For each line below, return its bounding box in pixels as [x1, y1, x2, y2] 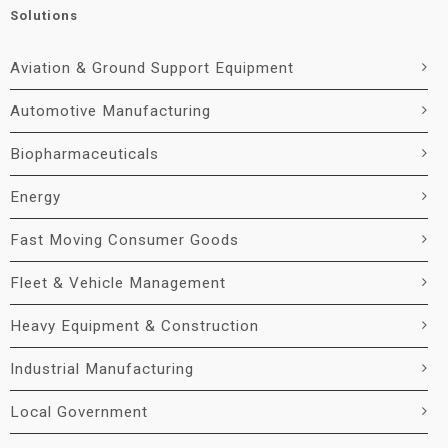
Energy [10, 188, 61, 206]
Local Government [10, 403, 148, 421]
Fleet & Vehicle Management [10, 274, 226, 292]
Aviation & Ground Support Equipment [10, 59, 294, 77]
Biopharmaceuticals [10, 145, 159, 163]
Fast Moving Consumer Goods [10, 231, 239, 249]
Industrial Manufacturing [10, 360, 194, 378]
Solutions [10, 8, 78, 23]
